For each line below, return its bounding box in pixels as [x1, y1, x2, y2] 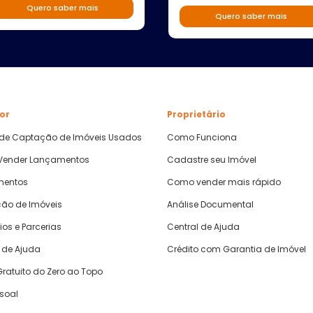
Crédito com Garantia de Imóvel [167, 243, 306, 255]
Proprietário [167, 108, 226, 120]
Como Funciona [167, 131, 237, 143]
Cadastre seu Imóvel [167, 154, 256, 166]
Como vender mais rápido [167, 176, 281, 188]
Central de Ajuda [167, 221, 240, 233]
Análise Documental [167, 198, 254, 210]
